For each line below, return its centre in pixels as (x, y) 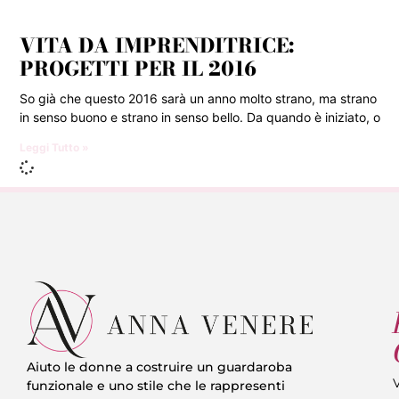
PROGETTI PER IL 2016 (138, 68)
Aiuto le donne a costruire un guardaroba (159, 367)
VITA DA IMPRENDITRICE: (157, 45)
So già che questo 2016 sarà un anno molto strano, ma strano (198, 98)
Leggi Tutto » (54, 147)
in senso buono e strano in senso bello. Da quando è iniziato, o (200, 117)
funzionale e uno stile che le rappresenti (156, 386)
